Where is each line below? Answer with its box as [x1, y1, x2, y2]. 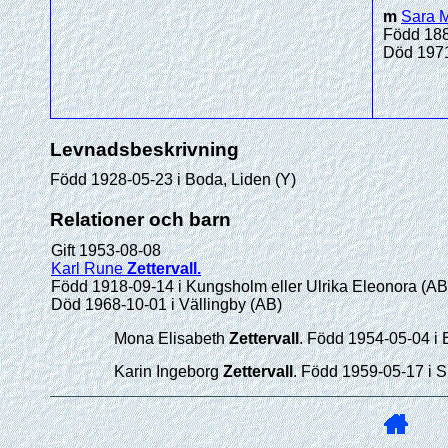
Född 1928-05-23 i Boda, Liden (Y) [50, 171, 296, 188]
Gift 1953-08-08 [51, 242, 161, 259]
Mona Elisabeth [114, 330, 226, 347]
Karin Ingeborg [114, 363, 220, 380]
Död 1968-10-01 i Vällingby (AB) [51, 296, 282, 313]
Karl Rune [51, 260, 123, 277]
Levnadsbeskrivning [50, 139, 239, 160]
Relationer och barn [50, 209, 231, 230]
